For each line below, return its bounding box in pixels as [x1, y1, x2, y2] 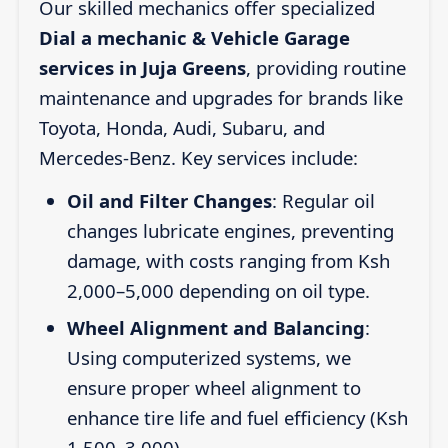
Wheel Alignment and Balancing [66, 315, 365, 341]
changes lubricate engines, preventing [66, 217, 394, 243]
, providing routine [245, 54, 406, 80]
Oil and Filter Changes [66, 187, 272, 213]
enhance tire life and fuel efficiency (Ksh [66, 405, 408, 431]
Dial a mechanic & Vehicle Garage [38, 24, 350, 50]
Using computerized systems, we [66, 345, 351, 371]
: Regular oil [271, 187, 375, 213]
